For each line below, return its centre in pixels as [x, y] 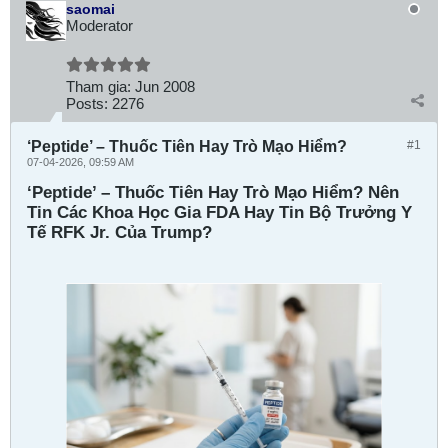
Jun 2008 [165, 86]
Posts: [87, 103]
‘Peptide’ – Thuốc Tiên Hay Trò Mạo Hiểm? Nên [213, 192]
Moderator [99, 25]
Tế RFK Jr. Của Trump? [119, 232]
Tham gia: [98, 86]
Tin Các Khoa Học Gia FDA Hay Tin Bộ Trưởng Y [219, 212]
